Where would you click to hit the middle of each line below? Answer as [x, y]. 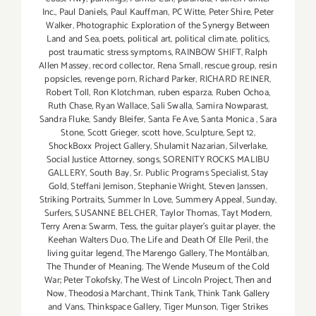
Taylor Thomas [189, 213]
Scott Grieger [113, 133]
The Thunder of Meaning [94, 267]
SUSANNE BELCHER [116, 213]
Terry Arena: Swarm [78, 226]
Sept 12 [240, 133]
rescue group [230, 66]
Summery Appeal [209, 200]
